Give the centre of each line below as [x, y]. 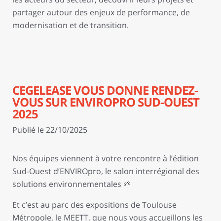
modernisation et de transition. [71, 25]
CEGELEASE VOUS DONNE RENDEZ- [105, 90]
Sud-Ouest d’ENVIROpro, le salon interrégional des [106, 171]
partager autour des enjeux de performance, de [101, 12]
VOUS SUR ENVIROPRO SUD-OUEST [106, 102]
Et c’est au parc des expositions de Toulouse [94, 204]
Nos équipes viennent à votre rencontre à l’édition [106, 158]
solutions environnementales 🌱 [72, 184]
